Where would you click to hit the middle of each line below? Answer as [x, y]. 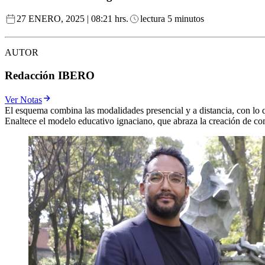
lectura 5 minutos [172, 19]
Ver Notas [23, 99]
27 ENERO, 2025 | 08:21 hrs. [72, 19]
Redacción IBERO [50, 76]
